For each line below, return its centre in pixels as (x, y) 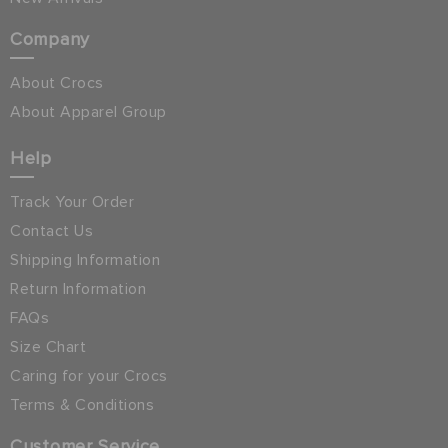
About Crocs (57, 82)
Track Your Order (72, 201)
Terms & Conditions (82, 404)
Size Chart (48, 346)
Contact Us (51, 230)
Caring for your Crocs (89, 375)
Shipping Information (85, 259)
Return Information (78, 288)
